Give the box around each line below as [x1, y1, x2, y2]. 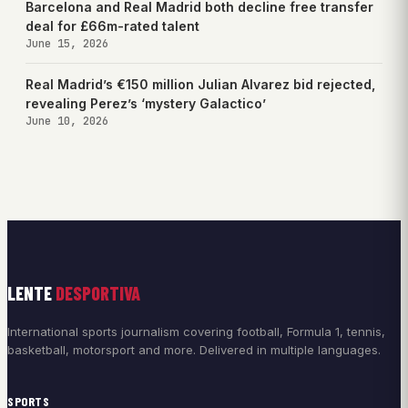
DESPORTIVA [56, 281, 140, 304]
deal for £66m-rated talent [25, 17, 199, 34]
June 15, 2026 [25, 36, 108, 51]
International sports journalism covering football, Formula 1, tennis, [7, 323, 385, 339]
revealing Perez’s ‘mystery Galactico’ [25, 95, 266, 111]
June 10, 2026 [25, 113, 108, 128]
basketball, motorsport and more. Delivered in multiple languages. [7, 342, 381, 357]
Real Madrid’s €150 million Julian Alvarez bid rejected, [25, 76, 375, 92]
